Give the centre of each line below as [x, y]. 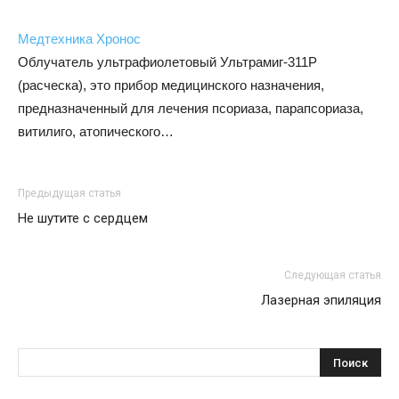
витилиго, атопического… [96, 132]
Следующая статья [333, 276]
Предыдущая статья [69, 194]
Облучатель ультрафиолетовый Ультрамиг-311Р [167, 62]
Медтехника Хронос [79, 39]
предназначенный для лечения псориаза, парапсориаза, [191, 109]
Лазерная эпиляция [321, 301]
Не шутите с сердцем [83, 219]
